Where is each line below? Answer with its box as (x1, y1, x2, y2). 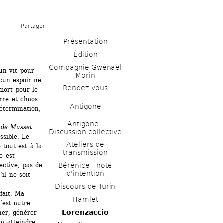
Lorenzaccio (62, 208, 109, 216)
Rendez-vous (63, 84, 108, 92)
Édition (73, 50, 98, 58)
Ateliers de (66, 140, 104, 149)
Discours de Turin (55, 182, 115, 190)
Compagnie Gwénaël (48, 63, 122, 71)
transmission (63, 148, 108, 157)
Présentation (63, 37, 108, 45)
